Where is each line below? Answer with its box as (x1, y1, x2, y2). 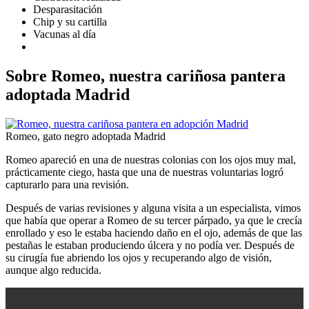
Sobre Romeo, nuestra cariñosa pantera (6, 67, 286, 86)
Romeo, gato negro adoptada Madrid (6, 130, 166, 143)
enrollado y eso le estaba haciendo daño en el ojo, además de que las (6, 227, 302, 239)
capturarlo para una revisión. (6, 179, 129, 191)
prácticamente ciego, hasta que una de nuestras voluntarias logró (6, 166, 283, 179)
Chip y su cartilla (33, 16, 107, 28)
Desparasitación (33, 3, 102, 16)
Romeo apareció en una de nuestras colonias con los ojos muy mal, (6, 154, 296, 166)
